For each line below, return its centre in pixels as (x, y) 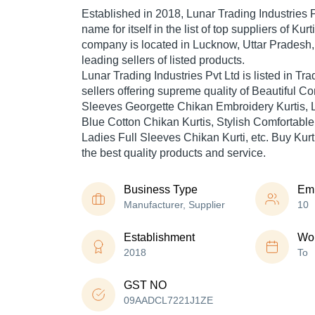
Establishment (159, 238)
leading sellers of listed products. (163, 60)
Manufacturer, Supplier (174, 205)
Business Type (161, 190)
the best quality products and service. (174, 153)
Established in (118, 14)
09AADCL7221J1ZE (168, 301)
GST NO (145, 285)
